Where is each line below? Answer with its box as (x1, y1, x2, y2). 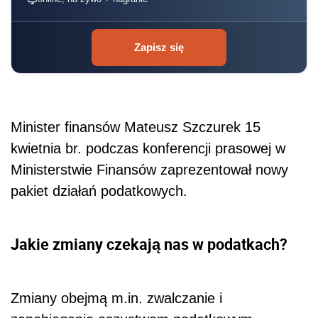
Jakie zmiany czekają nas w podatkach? (11, 233, 287, 254)
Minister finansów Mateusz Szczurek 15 (11, 119, 261, 136)
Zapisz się (134, 41, 184, 54)
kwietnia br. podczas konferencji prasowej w (11, 141, 285, 157)
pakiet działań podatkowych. (11, 183, 187, 199)
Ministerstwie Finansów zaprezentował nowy (11, 162, 288, 178)
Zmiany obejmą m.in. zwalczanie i (11, 290, 222, 306)
